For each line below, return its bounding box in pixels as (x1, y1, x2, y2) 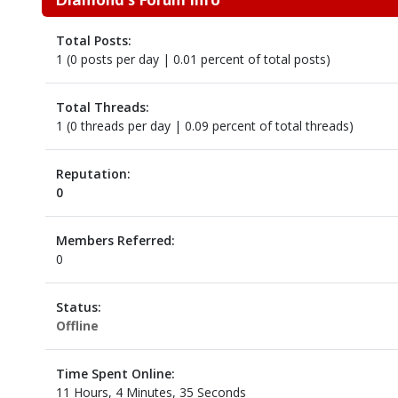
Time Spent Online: (55, 365, 175, 382)
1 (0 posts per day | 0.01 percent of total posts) (55, 51, 330, 68)
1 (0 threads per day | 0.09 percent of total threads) (55, 117, 354, 134)
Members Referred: (55, 232, 175, 249)
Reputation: (55, 165, 131, 182)
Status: (55, 298, 101, 315)
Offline (55, 317, 99, 334)
